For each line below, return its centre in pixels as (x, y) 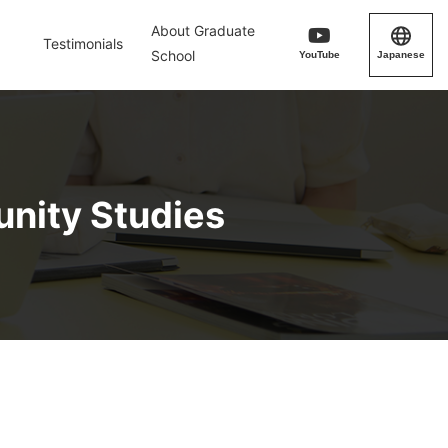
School (172, 55)
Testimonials (82, 43)
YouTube (319, 54)
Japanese (401, 55)
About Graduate (202, 30)
